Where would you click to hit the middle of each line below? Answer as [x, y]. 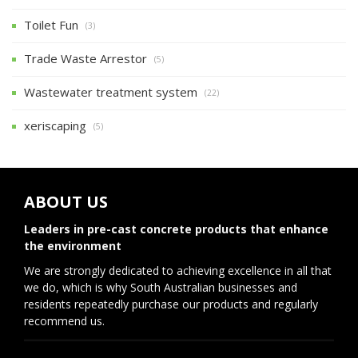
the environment [73, 245]
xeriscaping [55, 125]
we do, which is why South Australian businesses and [161, 287]
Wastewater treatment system [111, 91]
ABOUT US [66, 201]
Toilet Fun [51, 24]
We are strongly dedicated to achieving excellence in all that [178, 270]
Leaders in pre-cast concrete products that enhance [176, 229]
